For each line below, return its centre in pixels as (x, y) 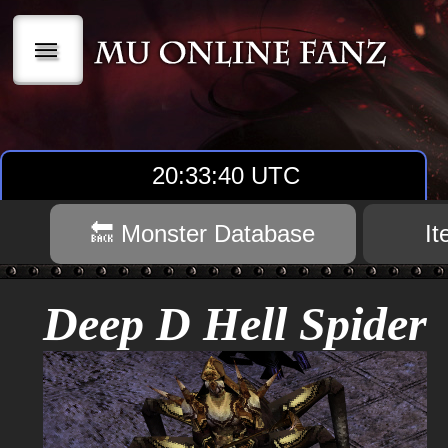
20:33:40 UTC (226, 175)
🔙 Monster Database (203, 233)
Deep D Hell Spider (235, 323)
